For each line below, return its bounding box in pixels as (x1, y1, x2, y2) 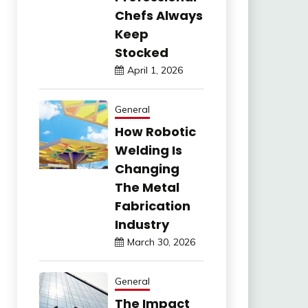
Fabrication (114, 197, 190, 215)
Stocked (114, 44, 168, 62)
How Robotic (114, 123, 196, 141)
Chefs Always (114, 7, 203, 25)
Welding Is (114, 142, 182, 159)
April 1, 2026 (126, 64, 183, 77)
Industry (114, 216, 169, 234)
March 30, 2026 (126, 236, 195, 249)
